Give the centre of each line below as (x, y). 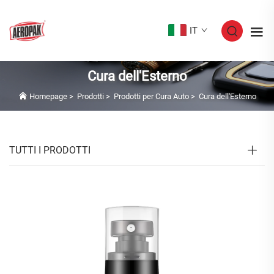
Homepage (48, 97)
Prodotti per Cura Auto (151, 97)
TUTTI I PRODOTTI (50, 150)
